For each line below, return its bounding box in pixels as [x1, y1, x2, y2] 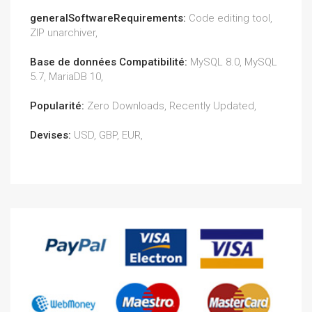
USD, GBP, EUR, [74, 128, 143, 141]
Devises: [30, 128, 74, 141]
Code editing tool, [189, 11, 272, 24]
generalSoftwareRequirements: [30, 11, 189, 24]
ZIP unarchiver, [30, 26, 97, 39]
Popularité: [30, 99, 87, 112]
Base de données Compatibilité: [30, 55, 190, 68]
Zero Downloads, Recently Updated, [87, 99, 256, 112]
